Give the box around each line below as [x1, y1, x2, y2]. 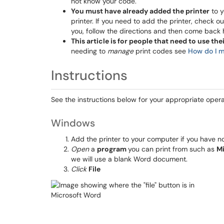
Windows [51, 116, 95, 129]
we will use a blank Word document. [71, 154, 187, 163]
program [97, 144, 128, 153]
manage [107, 46, 133, 55]
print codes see [133, 46, 188, 55]
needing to [71, 46, 107, 55]
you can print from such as [128, 144, 216, 153]
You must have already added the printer [71, 6, 209, 15]
